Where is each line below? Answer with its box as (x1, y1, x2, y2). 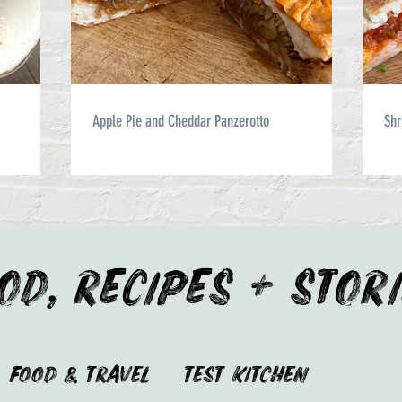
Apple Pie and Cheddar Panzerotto (92, 111, 269, 132)
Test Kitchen (185, 364, 309, 388)
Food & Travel (9, 364, 149, 388)
